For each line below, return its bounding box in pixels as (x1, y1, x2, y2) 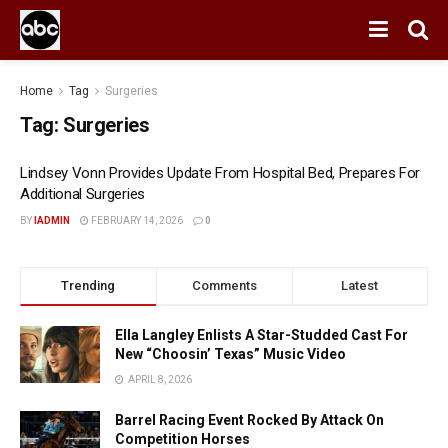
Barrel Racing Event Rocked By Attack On (115, 412, 384, 428)
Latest (341, 278, 379, 293)
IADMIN (34, 215, 70, 226)
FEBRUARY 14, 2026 (89, 215, 183, 226)
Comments (191, 278, 257, 293)
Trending (61, 278, 116, 293)
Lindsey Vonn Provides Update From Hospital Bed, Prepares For (20, 164, 421, 182)
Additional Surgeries (20, 185, 145, 203)
